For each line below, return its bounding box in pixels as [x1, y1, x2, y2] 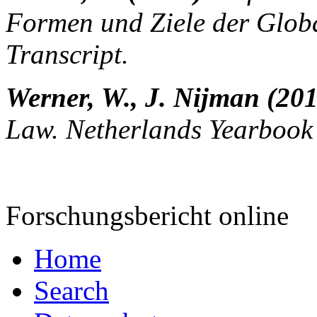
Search [34, 275, 109, 306]
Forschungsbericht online [6, 200, 289, 231]
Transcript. [6, 38, 129, 69]
